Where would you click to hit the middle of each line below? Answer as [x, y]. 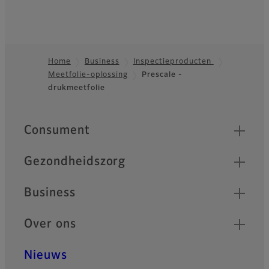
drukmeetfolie [77, 89]
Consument [57, 131]
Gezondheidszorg [75, 162]
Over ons [50, 224]
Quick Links [57, 125]
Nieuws [46, 255]
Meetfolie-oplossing [88, 75]
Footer [28, 82]
